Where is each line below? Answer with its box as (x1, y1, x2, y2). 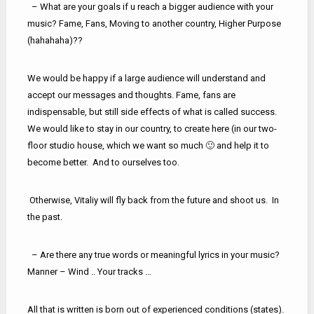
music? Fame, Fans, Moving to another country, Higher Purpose (27, 18, 281, 29)
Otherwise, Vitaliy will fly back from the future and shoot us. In (27, 194, 279, 205)
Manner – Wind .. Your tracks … (27, 266, 151, 277)
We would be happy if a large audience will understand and (27, 72, 266, 83)
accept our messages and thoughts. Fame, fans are (27, 89, 235, 100)
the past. (27, 211, 62, 222)
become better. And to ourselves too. (27, 156, 179, 168)
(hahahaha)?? (27, 34, 83, 46)
